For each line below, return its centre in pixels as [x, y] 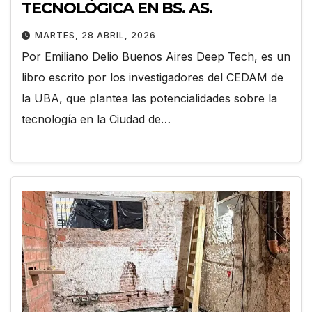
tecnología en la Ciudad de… [96, 119]
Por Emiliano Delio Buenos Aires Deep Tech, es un [156, 57]
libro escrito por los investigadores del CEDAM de [153, 78]
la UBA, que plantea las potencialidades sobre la [149, 99]
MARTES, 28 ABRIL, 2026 [95, 36]
